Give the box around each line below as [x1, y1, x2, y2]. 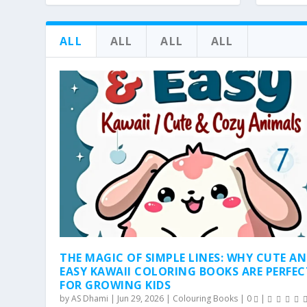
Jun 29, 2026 [117, 293, 164, 305]
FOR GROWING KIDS [60, 278, 171, 293]
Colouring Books [173, 293, 238, 305]
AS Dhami [71, 293, 109, 305]
